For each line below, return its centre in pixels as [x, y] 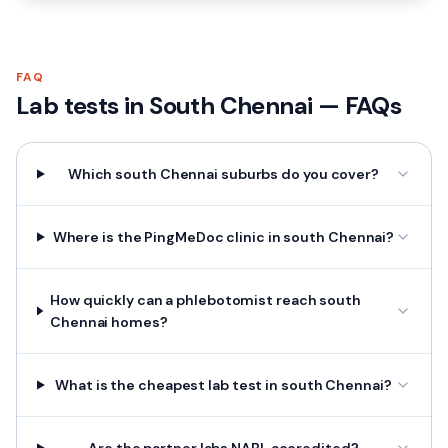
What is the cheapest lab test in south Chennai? [223, 385]
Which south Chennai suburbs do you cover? [223, 174]
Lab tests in [83, 105]
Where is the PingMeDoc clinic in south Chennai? [223, 237]
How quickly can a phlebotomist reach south [205, 300]
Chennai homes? [108, 322]
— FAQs [357, 105]
